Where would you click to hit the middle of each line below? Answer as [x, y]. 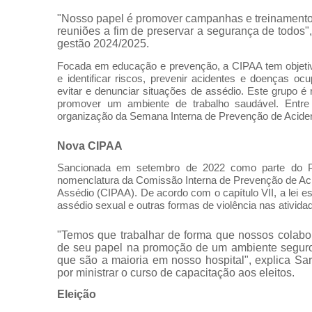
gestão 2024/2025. [103, 44]
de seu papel [92, 247]
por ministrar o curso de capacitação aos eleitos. [176, 272]
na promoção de [169, 247]
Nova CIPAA [90, 146]
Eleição [77, 295]
